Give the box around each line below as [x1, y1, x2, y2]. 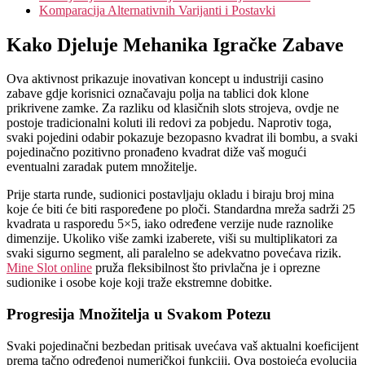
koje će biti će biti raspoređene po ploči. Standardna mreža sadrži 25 [7, 202, 355, 217]
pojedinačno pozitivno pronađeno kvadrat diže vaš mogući [7, 145, 306, 160]
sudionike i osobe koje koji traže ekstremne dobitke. [7, 275, 272, 290]
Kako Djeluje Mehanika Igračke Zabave [7, 33, 344, 55]
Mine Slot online [7, 261, 92, 275]
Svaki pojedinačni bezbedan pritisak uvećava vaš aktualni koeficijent [7, 338, 358, 353]
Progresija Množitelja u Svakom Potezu [7, 306, 271, 323]
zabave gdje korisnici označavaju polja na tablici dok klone [7, 86, 309, 101]
